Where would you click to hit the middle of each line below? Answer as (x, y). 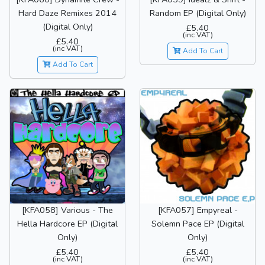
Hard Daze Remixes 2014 (67, 13)
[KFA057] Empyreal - (198, 210)
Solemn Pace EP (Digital (198, 224)
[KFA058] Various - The (67, 210)
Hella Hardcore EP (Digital (67, 224)
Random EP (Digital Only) (198, 13)
